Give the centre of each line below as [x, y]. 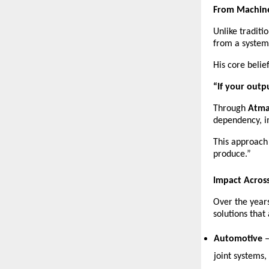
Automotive [238, 239]
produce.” [232, 154]
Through [231, 109]
